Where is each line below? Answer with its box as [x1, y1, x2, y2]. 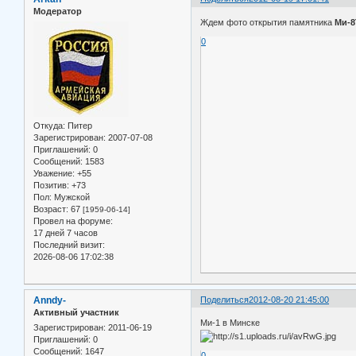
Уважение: [33, 168, 75, 178]
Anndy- [33, 294, 66, 306]
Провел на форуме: [33, 215, 113, 226]
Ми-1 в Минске [200, 318, 261, 327]
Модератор [33, 6, 82, 17]
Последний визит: [33, 239, 105, 250]
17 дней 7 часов [33, 227, 98, 238]
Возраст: [33, 203, 68, 214]
